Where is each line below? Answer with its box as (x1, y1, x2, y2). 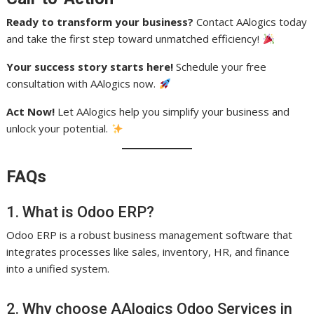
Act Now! (6, 104, 55, 118)
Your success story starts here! (6, 60, 174, 74)
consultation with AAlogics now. (6, 76, 159, 90)
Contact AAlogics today (193, 15, 308, 29)
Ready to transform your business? (6, 15, 194, 29)
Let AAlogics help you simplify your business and (55, 104, 290, 118)
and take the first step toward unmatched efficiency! (6, 32, 263, 46)
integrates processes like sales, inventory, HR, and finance (6, 244, 290, 259)
